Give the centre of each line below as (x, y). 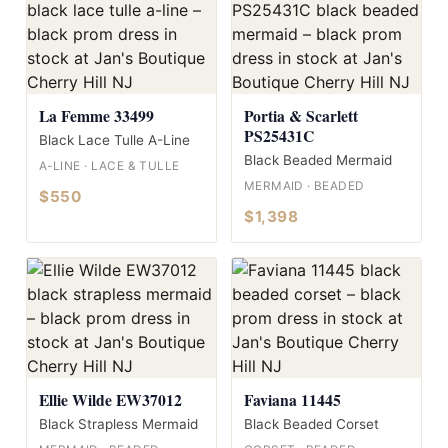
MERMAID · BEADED (304, 185)
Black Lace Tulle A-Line (114, 139)
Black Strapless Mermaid (118, 423)
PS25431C (279, 135)
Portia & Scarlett (301, 115)
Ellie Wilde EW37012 (110, 399)
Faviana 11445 (292, 399)
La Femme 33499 (96, 115)
